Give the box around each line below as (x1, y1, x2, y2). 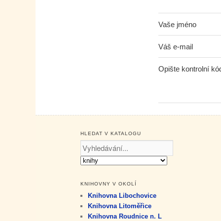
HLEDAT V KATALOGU (80, 131, 142, 137)
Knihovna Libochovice (88, 192, 157, 200)
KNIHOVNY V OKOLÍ (80, 181, 137, 187)
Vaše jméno (158, 20, 197, 29)
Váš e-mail (158, 42, 193, 51)
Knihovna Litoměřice (88, 202, 152, 210)
